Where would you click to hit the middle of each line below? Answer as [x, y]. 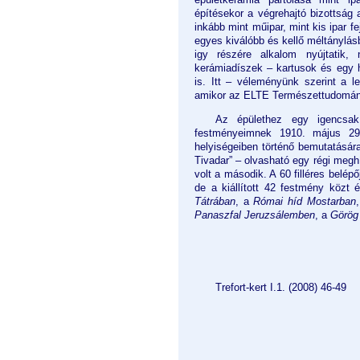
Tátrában [215, 202]
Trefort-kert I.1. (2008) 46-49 [281, 288]
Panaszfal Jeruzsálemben [255, 215]
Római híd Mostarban [305, 202]
